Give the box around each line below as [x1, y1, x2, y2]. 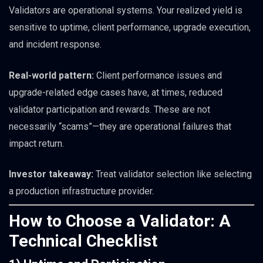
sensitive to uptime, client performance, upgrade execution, [9, 22, 251, 33]
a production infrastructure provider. [9, 185, 154, 197]
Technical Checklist [9, 231, 157, 251]
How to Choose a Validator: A [9, 211, 231, 231]
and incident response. [9, 39, 102, 50]
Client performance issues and [94, 69, 222, 81]
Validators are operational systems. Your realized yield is [9, 5, 242, 16]
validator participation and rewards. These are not [9, 103, 210, 115]
